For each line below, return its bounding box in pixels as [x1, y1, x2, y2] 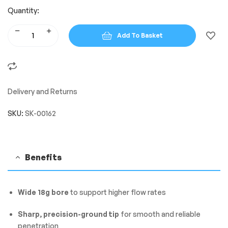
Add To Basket [117, 32, 163, 40]
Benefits [25, 152, 62, 162]
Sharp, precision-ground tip [17, 209, 119, 218]
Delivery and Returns [8, 87, 77, 96]
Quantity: [8, 6, 39, 15]
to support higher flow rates [68, 187, 166, 196]
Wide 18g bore [17, 187, 69, 196]
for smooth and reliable [119, 209, 201, 218]
